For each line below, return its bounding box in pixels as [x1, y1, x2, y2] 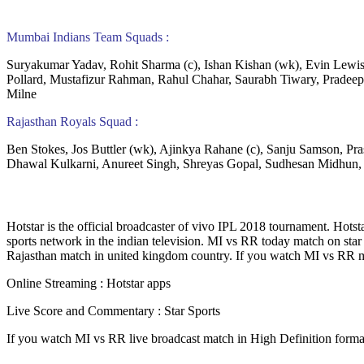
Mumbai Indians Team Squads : [6, 29, 169, 44]
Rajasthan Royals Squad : [6, 114, 138, 128]
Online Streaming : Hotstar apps [6, 276, 171, 291]
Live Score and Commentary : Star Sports [6, 304, 220, 318]
